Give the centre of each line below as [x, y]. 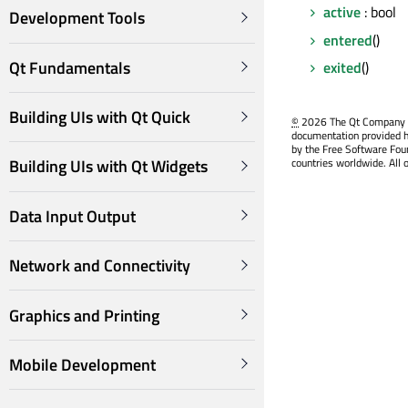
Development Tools [77, 18]
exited [342, 68]
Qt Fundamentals [70, 67]
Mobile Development [82, 364]
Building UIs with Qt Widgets [108, 167]
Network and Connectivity [100, 266]
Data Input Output [72, 216]
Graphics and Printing [84, 315]
